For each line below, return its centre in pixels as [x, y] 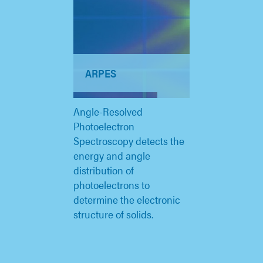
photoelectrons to [112, 185]
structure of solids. [113, 214]
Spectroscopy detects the [129, 141]
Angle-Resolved [108, 112]
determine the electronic [127, 200]
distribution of [104, 170]
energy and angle [112, 156]
